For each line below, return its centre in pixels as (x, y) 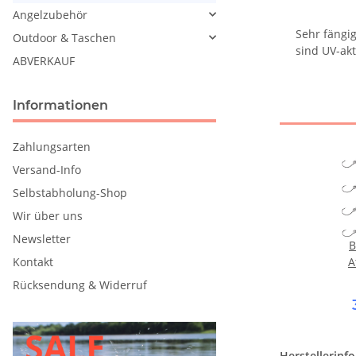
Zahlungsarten (52, 146)
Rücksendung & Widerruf (80, 284)
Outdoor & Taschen (64, 37)
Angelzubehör (50, 14)
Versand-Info (47, 169)
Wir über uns (48, 215)
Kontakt (33, 261)
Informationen (60, 105)
